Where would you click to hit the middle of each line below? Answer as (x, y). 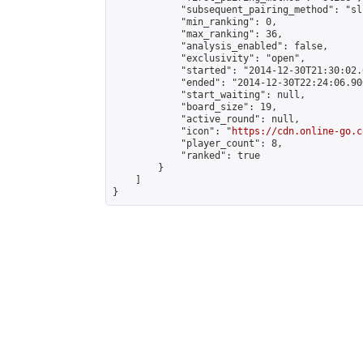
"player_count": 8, (198, 143)
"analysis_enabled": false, (220, 46)
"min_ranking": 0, (195, 22)
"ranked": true (186, 156)
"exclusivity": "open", (209, 58)
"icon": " (172, 131)
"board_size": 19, (195, 107)
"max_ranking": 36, (198, 34)
